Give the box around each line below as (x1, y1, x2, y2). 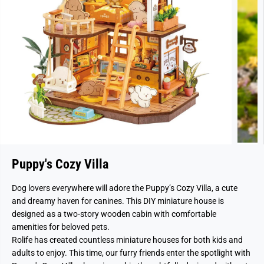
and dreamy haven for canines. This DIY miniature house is (12, 196, 224, 206)
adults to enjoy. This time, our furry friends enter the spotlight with (12, 248, 250, 258)
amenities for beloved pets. (12, 222, 110, 232)
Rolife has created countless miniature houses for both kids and (12, 235, 243, 245)
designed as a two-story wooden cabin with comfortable (12, 209, 216, 219)
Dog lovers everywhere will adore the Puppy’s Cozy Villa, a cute (12, 183, 237, 193)
